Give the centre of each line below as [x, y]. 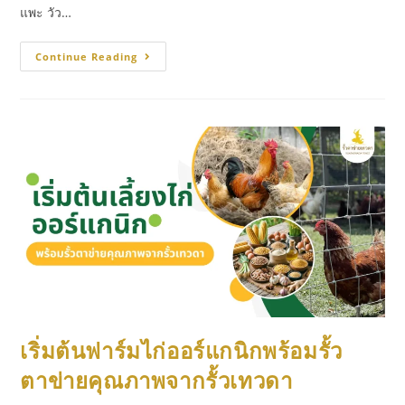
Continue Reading [87, 56]
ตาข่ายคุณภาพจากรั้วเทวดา [156, 380]
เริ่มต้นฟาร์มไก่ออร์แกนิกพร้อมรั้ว [181, 350]
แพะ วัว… [46, 12]
